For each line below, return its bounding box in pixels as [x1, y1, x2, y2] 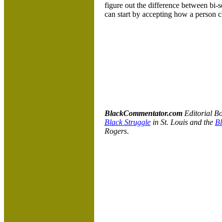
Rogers [104, 127, 127, 135]
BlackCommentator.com [104, 109, 184, 117]
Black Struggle [104, 118, 151, 126]
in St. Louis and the [150, 118, 215, 126]
